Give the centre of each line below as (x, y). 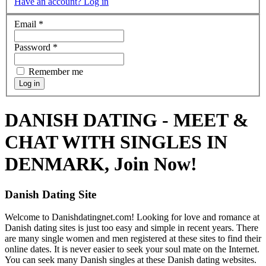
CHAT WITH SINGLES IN (116, 142)
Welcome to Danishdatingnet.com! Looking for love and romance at (132, 217)
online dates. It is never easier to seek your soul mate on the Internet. (132, 249)
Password (34, 47)
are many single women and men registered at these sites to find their (133, 239)
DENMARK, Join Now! (101, 164)
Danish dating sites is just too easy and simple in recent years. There (132, 228)
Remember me (56, 71)
